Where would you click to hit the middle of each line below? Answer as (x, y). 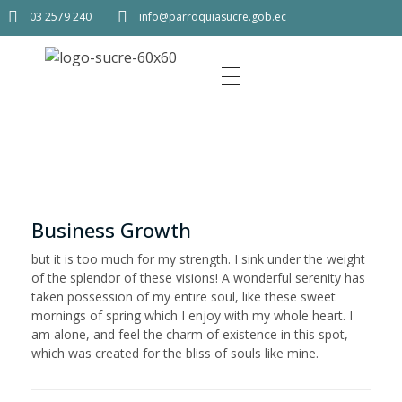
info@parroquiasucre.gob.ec (213, 17)
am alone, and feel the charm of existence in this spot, (190, 335)
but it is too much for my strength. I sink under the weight (198, 259)
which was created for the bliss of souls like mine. (175, 354)
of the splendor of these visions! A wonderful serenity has (198, 278)
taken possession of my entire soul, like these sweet (184, 297)
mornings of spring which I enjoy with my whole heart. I (192, 316)
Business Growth (111, 230)
